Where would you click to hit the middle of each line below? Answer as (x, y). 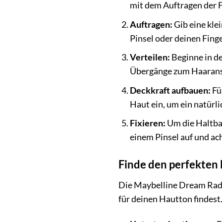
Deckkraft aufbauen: (170, 90)
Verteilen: (150, 57)
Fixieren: (147, 123)
